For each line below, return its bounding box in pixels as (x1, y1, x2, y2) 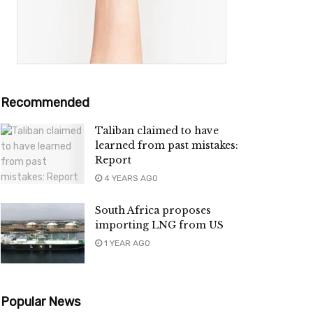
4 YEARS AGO (102, 173, 158, 184)
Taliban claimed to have (95, 124, 219, 138)
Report (95, 154, 131, 167)
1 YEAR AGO (102, 238, 150, 249)
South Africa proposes (95, 204, 211, 217)
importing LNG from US (95, 219, 224, 232)
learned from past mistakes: (95, 139, 238, 152)
